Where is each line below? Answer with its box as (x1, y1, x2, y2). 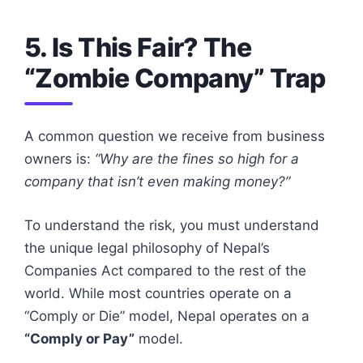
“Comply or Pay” (24, 330, 135, 347)
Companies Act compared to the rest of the (24, 262, 306, 279)
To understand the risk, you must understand (24, 216, 319, 233)
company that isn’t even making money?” (24, 173, 290, 190)
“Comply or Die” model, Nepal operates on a (24, 307, 310, 324)
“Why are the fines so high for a (95, 151, 299, 167)
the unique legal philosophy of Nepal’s (24, 239, 270, 256)
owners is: (24, 151, 95, 167)
